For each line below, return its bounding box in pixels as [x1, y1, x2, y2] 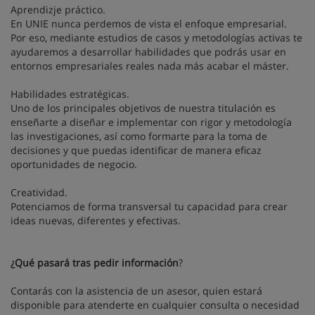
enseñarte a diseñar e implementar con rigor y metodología [11, 115, 292, 129]
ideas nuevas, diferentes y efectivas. [11, 214, 181, 227]
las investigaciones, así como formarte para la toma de [11, 129, 267, 143]
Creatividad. [11, 186, 67, 199]
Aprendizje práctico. [11, 3, 105, 16]
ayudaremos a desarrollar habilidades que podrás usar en [11, 45, 286, 58]
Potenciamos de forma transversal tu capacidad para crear [11, 200, 288, 213]
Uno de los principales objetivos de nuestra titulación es [11, 101, 276, 115]
